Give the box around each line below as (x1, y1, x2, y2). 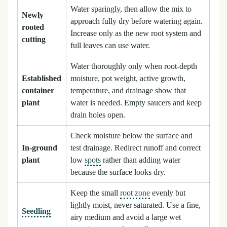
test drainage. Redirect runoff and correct (70, 143, 201, 153)
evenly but (150, 188, 186, 198)
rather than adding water (101, 156, 181, 165)
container (22, 86, 55, 96)
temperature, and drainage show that (70, 86, 186, 96)
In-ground (22, 143, 58, 153)
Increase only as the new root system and (70, 29, 202, 39)
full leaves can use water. (70, 41, 150, 51)
